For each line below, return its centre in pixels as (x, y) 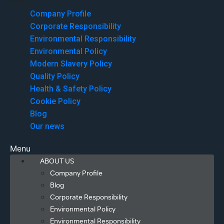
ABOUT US (57, 161)
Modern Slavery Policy (71, 64)
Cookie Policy (55, 101)
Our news (47, 126)
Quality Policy (55, 76)
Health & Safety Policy (71, 89)
